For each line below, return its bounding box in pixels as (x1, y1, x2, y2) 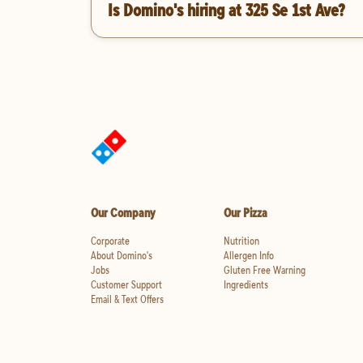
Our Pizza (223, 204, 267, 221)
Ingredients (223, 277, 268, 293)
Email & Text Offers (91, 292, 164, 307)
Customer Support (91, 277, 162, 293)
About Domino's (91, 248, 152, 263)
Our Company (91, 204, 156, 221)
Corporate (91, 233, 130, 249)
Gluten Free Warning (223, 263, 305, 278)
